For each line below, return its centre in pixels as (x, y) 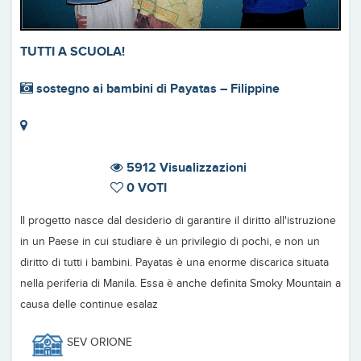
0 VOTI (145, 189)
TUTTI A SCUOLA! (73, 52)
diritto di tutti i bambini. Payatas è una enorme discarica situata (174, 263)
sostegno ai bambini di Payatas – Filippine (156, 89)
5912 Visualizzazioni (185, 168)
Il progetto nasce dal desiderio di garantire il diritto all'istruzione (178, 221)
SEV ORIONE (98, 343)
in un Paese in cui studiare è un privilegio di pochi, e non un (170, 242)
